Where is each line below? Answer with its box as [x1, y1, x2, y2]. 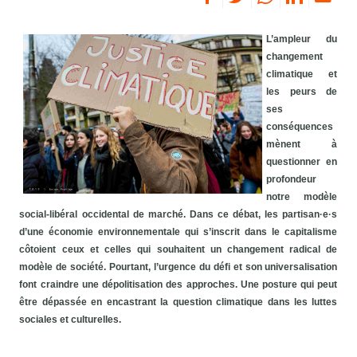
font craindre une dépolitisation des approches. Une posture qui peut [19, 279, 338, 291]
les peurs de [266, 86, 338, 98]
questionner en [266, 156, 338, 168]
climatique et [266, 69, 338, 80]
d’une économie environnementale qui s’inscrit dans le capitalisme [19, 226, 338, 238]
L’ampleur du [266, 33, 338, 45]
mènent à [266, 139, 338, 151]
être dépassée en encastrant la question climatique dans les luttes [19, 296, 338, 308]
